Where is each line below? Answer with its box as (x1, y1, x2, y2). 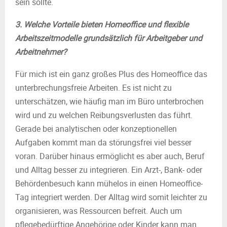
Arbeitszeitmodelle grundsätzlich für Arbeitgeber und (15, 32, 202, 44)
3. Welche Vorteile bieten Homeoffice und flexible (15, 19, 188, 30)
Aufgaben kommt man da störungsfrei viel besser (15, 137, 192, 148)
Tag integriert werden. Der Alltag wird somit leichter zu (15, 192, 207, 203)
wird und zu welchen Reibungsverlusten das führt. (15, 109, 193, 121)
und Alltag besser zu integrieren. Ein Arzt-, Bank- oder (15, 164, 202, 175)
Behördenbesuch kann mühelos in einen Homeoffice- (15, 178, 203, 189)
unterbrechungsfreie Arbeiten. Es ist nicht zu (15, 82, 172, 93)
